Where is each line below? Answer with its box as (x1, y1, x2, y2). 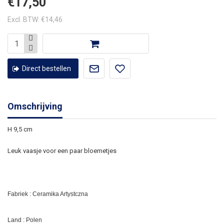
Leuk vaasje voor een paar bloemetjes (7, 147, 116, 155)
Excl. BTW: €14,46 (7, 15, 62, 24)
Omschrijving (7, 101, 62, 112)
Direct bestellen (21, 64, 71, 73)
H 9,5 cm (7, 125, 32, 133)
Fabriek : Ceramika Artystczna (7, 190, 88, 198)
